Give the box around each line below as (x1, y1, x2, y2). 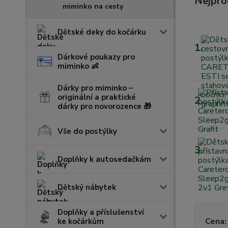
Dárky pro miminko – (58, 83, 133, 93)
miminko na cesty (63, 2, 123, 11)
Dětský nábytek (58, 182, 116, 192)
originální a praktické (58, 92, 136, 102)
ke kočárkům (58, 216, 104, 226)
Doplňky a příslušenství (58, 207, 144, 217)
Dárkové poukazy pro (58, 52, 135, 62)
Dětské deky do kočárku (58, 27, 146, 37)
